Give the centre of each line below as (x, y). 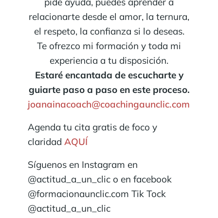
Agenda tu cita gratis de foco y (92, 127)
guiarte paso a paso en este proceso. (109, 89)
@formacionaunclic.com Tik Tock (97, 194)
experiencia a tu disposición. (109, 60)
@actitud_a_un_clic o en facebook (100, 179)
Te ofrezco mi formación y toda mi (109, 45)
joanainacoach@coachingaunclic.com (109, 104)
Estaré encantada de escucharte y (109, 75)
